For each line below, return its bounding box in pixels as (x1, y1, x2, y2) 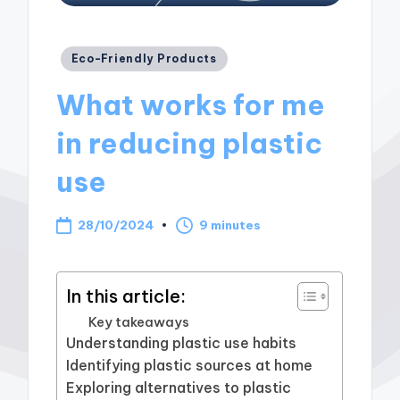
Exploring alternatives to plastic (66, 378, 292, 396)
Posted (55, 46, 110, 65)
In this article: (66, 284, 187, 307)
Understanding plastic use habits (66, 333, 297, 352)
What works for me (56, 87, 326, 123)
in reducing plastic (56, 126, 323, 162)
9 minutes (199, 217, 262, 234)
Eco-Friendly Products (71, 51, 217, 65)
